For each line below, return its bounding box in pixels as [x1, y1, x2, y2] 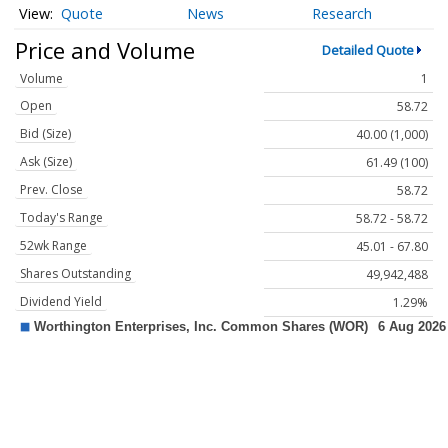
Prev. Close [20, 181, 83, 199]
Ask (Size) [20, 153, 72, 171]
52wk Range [20, 237, 87, 255]
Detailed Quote [321, 40, 414, 59]
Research [312, 4, 373, 24]
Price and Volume [15, 34, 195, 65]
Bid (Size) [20, 125, 71, 143]
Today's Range [20, 209, 103, 227]
